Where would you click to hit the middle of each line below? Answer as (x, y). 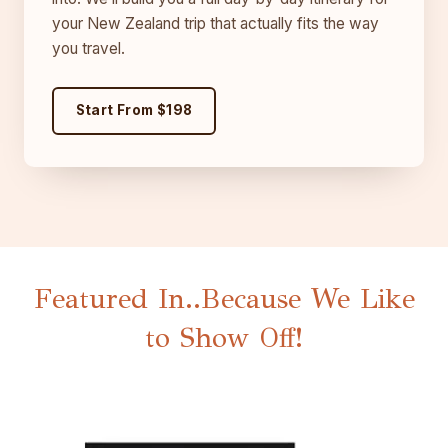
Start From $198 (134, 110)
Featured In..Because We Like (224, 298)
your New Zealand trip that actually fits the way (215, 23)
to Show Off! (224, 337)
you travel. (88, 48)
